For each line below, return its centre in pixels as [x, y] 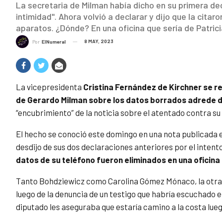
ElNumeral [54, 42]
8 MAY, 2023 [99, 41]
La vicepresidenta [50, 87]
